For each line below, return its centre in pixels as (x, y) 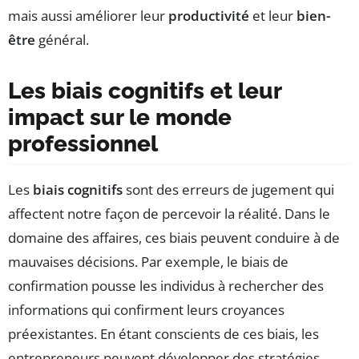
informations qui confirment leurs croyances (146, 310)
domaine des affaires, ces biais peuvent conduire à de (174, 238)
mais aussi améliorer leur (88, 16)
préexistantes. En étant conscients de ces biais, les (163, 334)
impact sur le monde (120, 118)
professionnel (83, 144)
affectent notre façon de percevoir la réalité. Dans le (169, 214)
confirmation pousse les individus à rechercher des (166, 286)
